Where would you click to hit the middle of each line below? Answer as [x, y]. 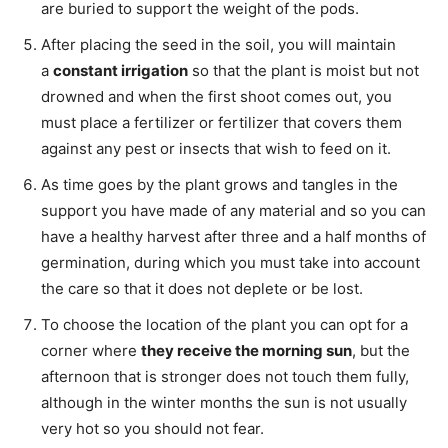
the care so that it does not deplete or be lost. [202, 289]
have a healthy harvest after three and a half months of [233, 237]
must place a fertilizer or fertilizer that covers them [221, 123]
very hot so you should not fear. [152, 429]
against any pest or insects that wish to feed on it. [216, 149]
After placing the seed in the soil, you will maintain [218, 45]
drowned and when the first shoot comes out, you [216, 97]
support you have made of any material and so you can [233, 211]
